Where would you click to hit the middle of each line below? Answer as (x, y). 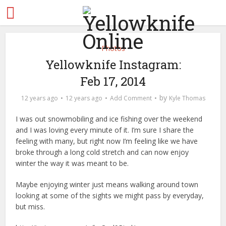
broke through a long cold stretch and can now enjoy (102, 152)
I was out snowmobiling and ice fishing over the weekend (109, 119)
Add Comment (131, 98)
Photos (113, 48)
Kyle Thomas (187, 98)
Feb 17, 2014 (113, 81)
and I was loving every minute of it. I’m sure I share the (105, 130)
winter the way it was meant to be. (72, 163)
